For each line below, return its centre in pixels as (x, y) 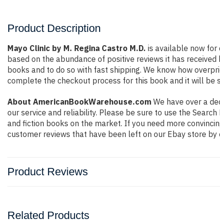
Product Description (54, 28)
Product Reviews (48, 172)
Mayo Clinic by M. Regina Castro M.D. (77, 48)
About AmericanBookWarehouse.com (79, 102)
